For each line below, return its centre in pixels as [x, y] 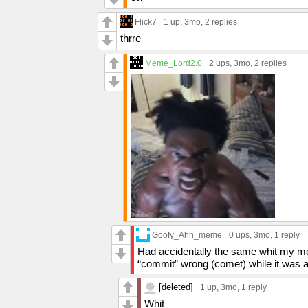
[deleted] [176, 287]
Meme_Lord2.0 [174, 63]
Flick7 [146, 21]
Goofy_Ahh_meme [187, 234]
